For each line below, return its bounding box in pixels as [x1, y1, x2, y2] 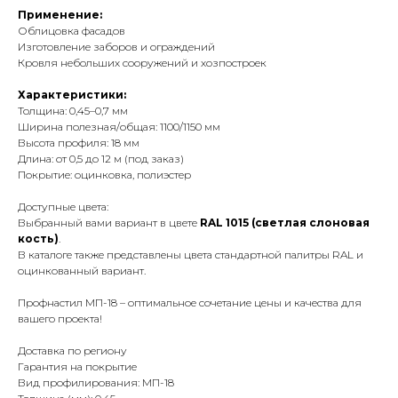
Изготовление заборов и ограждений [18, 40, 215, 53]
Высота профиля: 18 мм [18, 136, 139, 149]
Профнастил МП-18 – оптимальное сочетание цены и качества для [18, 296, 362, 309]
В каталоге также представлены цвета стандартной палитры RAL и [18, 248, 363, 261]
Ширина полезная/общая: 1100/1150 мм [18, 120, 220, 133]
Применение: [18, 8, 102, 21]
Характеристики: [18, 88, 126, 101]
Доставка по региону [18, 344, 127, 357]
